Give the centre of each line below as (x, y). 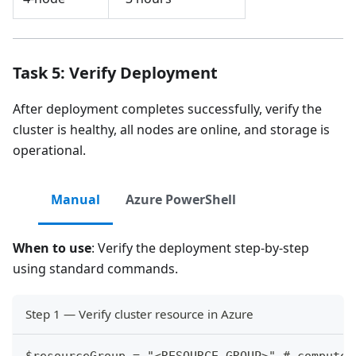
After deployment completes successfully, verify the (167, 108)
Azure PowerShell (181, 199)
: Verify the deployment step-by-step (200, 248)
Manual (75, 199)
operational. (49, 150)
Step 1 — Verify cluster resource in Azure (139, 313)
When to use (52, 248)
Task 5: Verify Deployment (115, 72)
